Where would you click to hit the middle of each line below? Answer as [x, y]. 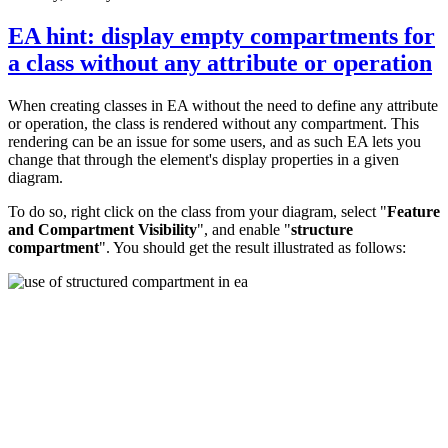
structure [322, 229]
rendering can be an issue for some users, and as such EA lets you [214, 141]
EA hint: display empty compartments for [221, 35]
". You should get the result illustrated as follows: [252, 247]
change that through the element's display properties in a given [203, 159]
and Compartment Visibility [102, 229]
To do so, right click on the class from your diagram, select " [197, 211]
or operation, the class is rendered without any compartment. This [213, 123]
